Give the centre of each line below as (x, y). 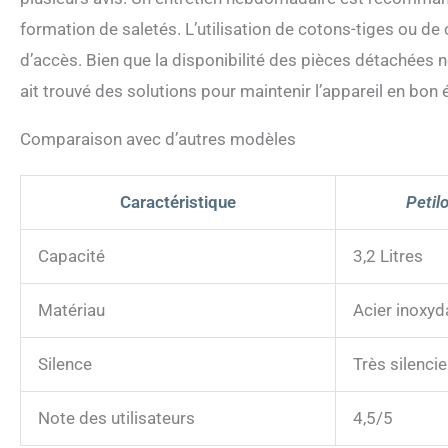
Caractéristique (178, 202)
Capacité (71, 256)
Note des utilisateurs (116, 418)
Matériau (71, 310)
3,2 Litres (388, 256)
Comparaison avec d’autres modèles (158, 139)
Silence (65, 364)
